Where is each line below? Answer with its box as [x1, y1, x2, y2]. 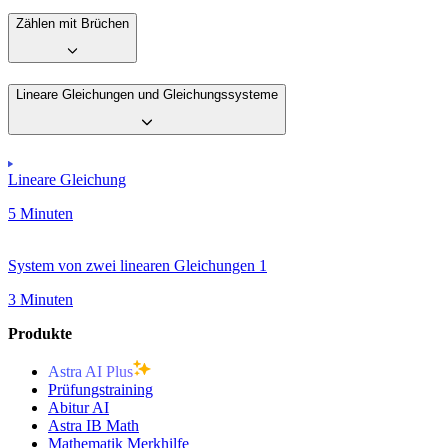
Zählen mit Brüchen [16, 15, 129, 31]
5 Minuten [8, 205, 73, 223]
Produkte [8, 325, 72, 343]
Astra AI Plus [48, 363, 133, 381]
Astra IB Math [48, 417, 139, 435]
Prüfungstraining [48, 381, 153, 399]
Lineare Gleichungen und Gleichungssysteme [16, 86, 278, 102]
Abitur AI [48, 399, 109, 417]
